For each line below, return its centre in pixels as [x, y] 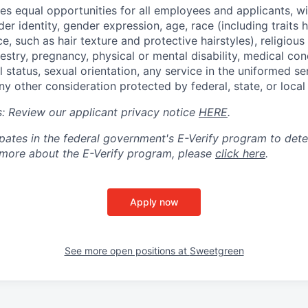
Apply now [154, 201]
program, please [169, 153]
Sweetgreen [217, 250]
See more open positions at [127, 250]
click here [240, 153]
